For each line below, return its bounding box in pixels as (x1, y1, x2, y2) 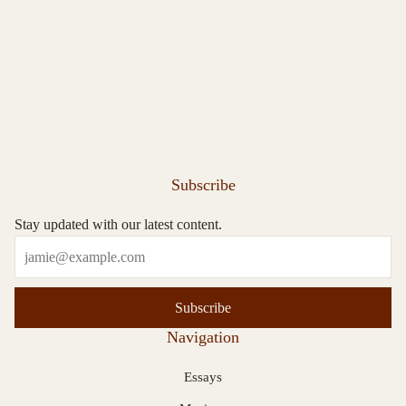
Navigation (167, 328, 239, 346)
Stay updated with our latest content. (14, 217, 222, 232)
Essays (184, 370, 222, 384)
